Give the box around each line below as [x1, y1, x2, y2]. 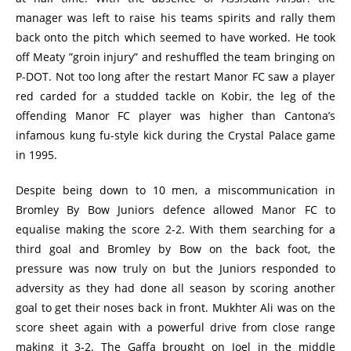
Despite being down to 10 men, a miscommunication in [16, 183, 335, 197]
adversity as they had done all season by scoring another [16, 280, 335, 295]
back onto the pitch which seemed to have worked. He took [16, 30, 335, 45]
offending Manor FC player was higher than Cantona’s [16, 108, 335, 123]
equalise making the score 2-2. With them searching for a [16, 222, 335, 237]
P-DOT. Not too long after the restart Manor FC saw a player [16, 69, 335, 84]
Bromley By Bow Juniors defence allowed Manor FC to [16, 202, 335, 217]
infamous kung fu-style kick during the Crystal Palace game [16, 128, 335, 143]
